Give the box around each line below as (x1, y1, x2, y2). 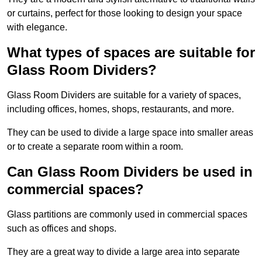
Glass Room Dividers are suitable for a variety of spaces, (7, 90, 241, 101)
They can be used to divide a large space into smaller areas (7, 127, 253, 138)
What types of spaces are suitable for (7, 44, 255, 61)
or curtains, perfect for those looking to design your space (7, 8, 242, 19)
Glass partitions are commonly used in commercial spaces (7, 209, 247, 220)
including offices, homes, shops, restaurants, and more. (7, 104, 234, 115)
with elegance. (7, 22, 67, 33)
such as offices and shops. (7, 223, 116, 234)
